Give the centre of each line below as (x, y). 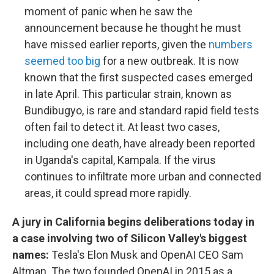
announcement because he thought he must (133, 28)
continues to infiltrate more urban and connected (143, 177)
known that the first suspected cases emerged (139, 78)
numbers (231, 45)
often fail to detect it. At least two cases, (122, 127)
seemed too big (62, 61)
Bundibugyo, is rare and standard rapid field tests (142, 111)
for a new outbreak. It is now (170, 61)
